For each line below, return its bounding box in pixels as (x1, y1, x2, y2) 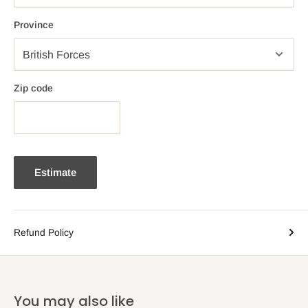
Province (14, 19, 54, 31)
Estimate (34, 166, 76, 179)
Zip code (14, 82, 53, 94)
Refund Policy (14, 227, 74, 239)
